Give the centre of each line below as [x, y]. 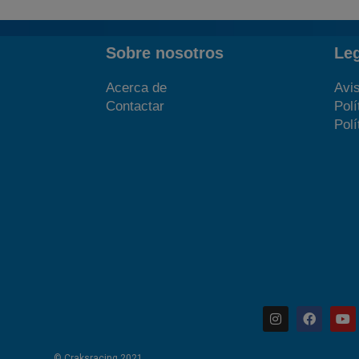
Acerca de [136, 87]
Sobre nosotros [165, 52]
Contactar [135, 106]
